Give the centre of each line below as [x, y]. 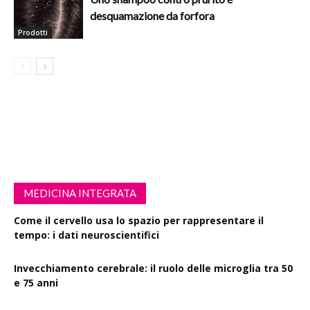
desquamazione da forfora [152, 16]
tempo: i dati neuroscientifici [86, 235]
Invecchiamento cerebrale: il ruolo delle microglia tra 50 [153, 268]
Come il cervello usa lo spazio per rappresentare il [139, 220]
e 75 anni [36, 283]
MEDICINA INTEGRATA [80, 193]
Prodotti [33, 32]
